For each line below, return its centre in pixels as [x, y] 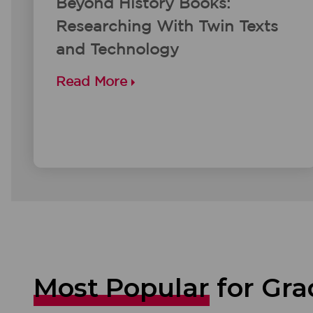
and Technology [117, 50]
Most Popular [122, 287]
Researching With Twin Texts [167, 27]
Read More [94, 82]
